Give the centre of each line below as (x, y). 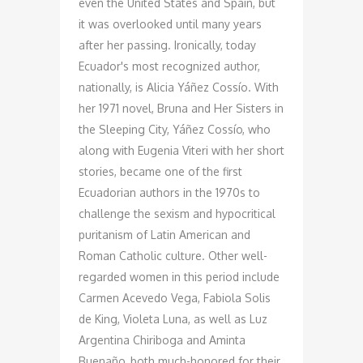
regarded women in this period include (179, 277)
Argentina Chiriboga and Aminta (162, 340)
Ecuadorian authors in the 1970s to (169, 192)
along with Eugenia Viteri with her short (181, 150)
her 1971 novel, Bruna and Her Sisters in (181, 108)
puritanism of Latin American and (164, 235)
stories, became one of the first (160, 171)
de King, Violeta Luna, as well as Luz (173, 319)
